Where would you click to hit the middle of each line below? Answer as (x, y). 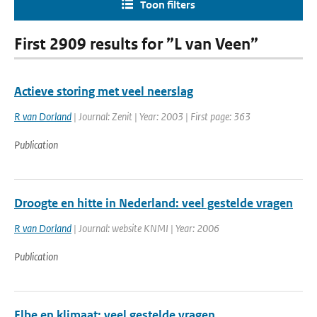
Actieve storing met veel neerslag (104, 91)
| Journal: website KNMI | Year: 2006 (145, 228)
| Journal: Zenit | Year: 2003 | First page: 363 (161, 116)
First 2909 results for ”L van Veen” (136, 44)
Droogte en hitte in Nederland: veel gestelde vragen (154, 203)
